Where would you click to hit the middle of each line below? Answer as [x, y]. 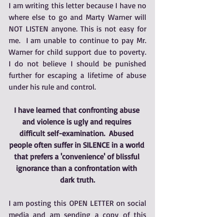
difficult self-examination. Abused [77, 133]
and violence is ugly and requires [77, 122]
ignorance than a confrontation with [77, 168]
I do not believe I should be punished [77, 63]
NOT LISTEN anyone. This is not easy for [77, 29]
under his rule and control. [54, 87]
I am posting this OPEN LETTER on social [77, 203]
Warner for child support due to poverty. [77, 52]
